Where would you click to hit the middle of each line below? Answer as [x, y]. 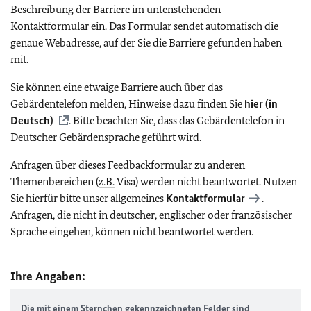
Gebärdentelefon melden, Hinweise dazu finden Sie [127, 104]
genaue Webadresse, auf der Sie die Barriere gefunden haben [146, 43]
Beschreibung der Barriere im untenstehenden [116, 9]
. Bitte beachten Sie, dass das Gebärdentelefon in [177, 120]
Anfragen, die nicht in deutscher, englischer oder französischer [151, 215]
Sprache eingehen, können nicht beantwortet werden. [132, 232]
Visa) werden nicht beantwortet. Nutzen [206, 182]
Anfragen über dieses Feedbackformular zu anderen [128, 165]
